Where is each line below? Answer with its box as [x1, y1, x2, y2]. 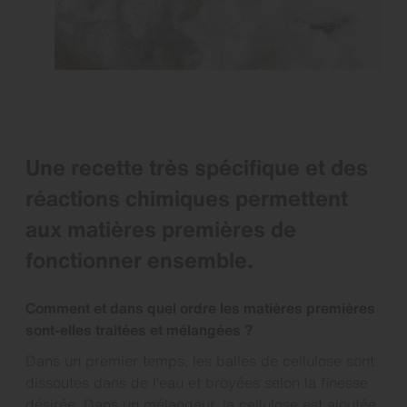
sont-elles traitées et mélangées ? [25, 318, 253, 341]
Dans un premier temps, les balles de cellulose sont [25, 349, 374, 372]
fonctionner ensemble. [25, 243, 253, 276]
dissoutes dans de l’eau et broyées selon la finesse [25, 371, 368, 393]
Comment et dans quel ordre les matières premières [25, 296, 375, 319]
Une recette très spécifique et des [25, 150, 368, 184]
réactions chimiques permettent [25, 181, 348, 214]
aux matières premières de [25, 212, 296, 245]
